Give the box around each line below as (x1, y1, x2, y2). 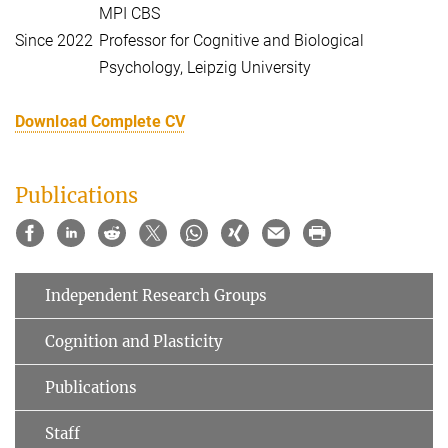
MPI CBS (99, 4, 160, 24)
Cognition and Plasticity (45, 331, 223, 351)
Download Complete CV (15, 112, 185, 132)
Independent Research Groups (45, 285, 267, 305)
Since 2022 (15, 31, 93, 51)
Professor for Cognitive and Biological (99, 31, 364, 51)
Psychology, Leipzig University (99, 58, 311, 78)
